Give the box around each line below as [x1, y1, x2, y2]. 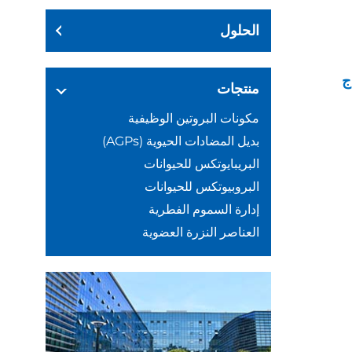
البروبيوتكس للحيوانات [144, 178, 259, 194]
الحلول [219, 21, 259, 39]
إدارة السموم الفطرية [148, 201, 259, 217]
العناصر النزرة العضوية [141, 224, 259, 240]
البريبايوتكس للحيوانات [143, 156, 259, 171]
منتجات [216, 79, 259, 97]
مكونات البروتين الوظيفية [127, 110, 259, 126]
